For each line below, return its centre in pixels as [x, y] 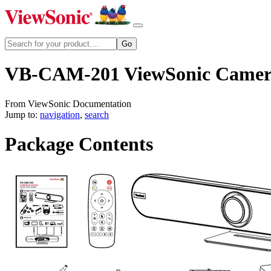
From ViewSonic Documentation [68, 103]
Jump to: [22, 114]
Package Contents [79, 144]
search [97, 114]
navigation [60, 114]
